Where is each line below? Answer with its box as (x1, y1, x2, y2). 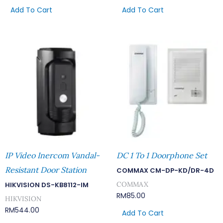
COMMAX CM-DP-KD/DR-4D (116, 166, 214, 176)
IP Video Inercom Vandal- (5, 150, 100, 161)
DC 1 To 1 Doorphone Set (116, 150, 207, 161)
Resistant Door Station (5, 165, 87, 175)
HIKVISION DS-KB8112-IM (5, 180, 89, 190)
